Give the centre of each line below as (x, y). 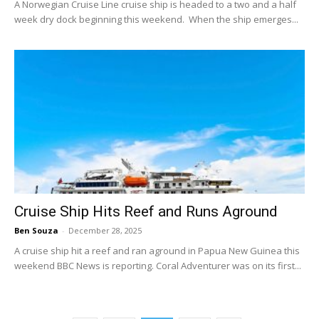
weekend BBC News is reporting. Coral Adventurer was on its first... (158, 265)
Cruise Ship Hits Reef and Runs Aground (146, 211)
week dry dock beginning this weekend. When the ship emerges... (156, 20)
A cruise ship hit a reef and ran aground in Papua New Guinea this (157, 250)
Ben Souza (36, 230)
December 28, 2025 (105, 230)
